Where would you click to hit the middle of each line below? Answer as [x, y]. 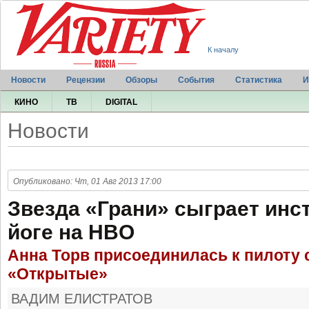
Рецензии [86, 80]
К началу [223, 50]
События [196, 80]
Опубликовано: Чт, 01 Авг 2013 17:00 [87, 181]
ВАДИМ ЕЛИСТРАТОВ [82, 299]
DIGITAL [121, 102]
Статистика [259, 80]
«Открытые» [58, 274]
